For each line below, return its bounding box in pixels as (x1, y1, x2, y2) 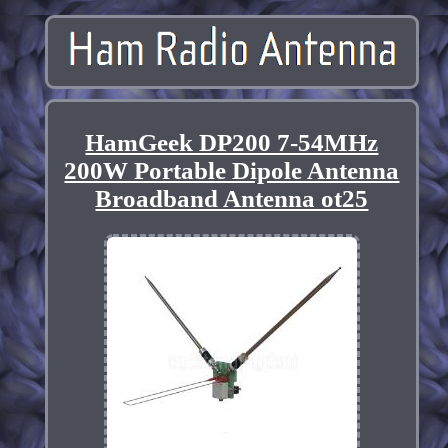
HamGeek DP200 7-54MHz (85, 128, 379, 156)
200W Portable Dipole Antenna (64, 156, 400, 184)
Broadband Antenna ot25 (95, 184, 369, 212)
